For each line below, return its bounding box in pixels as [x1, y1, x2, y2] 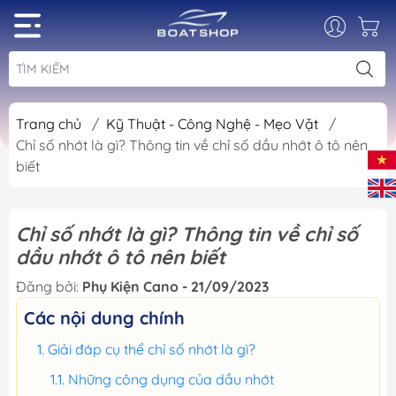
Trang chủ [16, 115, 81, 133]
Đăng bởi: [16, 278, 82, 295]
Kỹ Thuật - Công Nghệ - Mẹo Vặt [106, 115, 322, 133]
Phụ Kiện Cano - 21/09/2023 [82, 278, 269, 295]
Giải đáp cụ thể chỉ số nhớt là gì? [48, 340, 255, 358]
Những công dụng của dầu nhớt [68, 370, 274, 388]
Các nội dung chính [24, 307, 185, 329]
